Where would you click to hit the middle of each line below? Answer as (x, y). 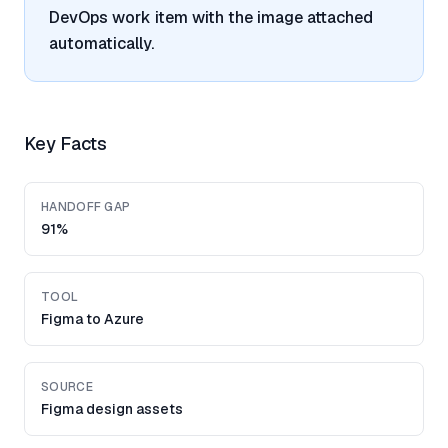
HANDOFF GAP (86, 207)
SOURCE (67, 387)
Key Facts (65, 143)
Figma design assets (112, 409)
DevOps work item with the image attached (211, 17)
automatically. (101, 43)
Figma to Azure (92, 319)
